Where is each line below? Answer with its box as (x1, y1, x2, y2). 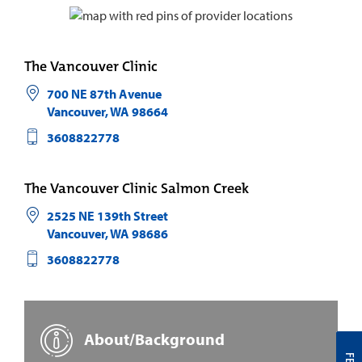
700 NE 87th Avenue (46, 85, 162, 102)
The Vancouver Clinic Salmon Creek (24, 178, 249, 198)
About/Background (81, 328, 225, 349)
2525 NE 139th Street (46, 207, 168, 224)
